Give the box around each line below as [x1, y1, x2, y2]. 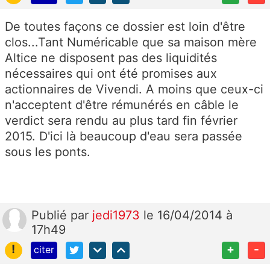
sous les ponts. [5, 145, 90, 160]
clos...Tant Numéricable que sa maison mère [5, 35, 257, 50]
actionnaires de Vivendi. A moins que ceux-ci [5, 82, 263, 97]
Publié [31, 208, 71, 223]
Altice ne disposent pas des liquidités [5, 51, 217, 66]
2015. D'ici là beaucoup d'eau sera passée [5, 129, 242, 144]
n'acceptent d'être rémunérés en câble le [5, 98, 239, 113]
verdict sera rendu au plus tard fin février [5, 113, 237, 128]
